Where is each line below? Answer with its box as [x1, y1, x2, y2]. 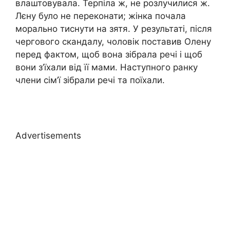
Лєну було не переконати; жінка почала [15, 11, 186, 22]
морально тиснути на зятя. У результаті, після [15, 24, 212, 34]
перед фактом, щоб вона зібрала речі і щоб [15, 49, 202, 60]
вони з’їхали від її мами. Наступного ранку [15, 62, 198, 73]
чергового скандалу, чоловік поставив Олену [15, 36, 211, 47]
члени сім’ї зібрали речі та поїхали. [15, 75, 165, 86]
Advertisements [15, 130, 81, 141]
